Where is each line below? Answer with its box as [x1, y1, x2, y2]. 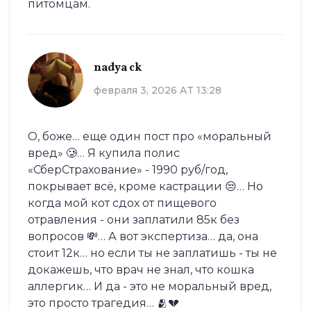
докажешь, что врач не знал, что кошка [28, 263, 254, 277]
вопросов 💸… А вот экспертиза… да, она [28, 230, 258, 244]
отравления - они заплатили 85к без [28, 213, 239, 227]
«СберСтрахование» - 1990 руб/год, [28, 163, 228, 177]
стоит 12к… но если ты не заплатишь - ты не [28, 246, 277, 260]
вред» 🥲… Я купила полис [28, 146, 180, 160]
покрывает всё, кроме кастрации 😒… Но [28, 180, 263, 194]
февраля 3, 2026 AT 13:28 [94, 83, 221, 96]
